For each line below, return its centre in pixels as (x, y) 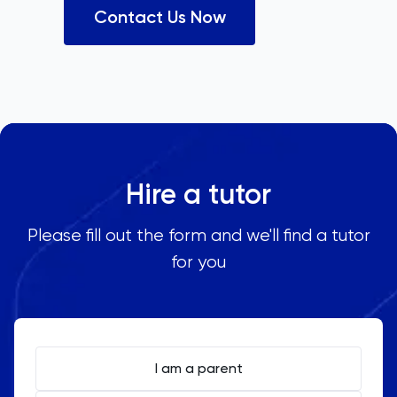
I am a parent (198, 368)
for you (198, 261)
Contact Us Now (160, 16)
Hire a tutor (198, 194)
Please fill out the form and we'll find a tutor (198, 235)
